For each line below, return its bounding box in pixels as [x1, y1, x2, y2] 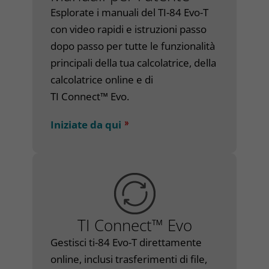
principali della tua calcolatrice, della [50, 56, 216, 70]
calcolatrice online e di [50, 73, 153, 86]
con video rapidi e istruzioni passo [50, 22, 207, 36]
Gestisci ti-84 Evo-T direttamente [50, 235, 202, 249]
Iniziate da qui [50, 118, 121, 131]
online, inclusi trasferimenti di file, [50, 252, 207, 266]
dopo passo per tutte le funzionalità [50, 39, 215, 53]
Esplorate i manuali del [50, 5, 158, 19]
